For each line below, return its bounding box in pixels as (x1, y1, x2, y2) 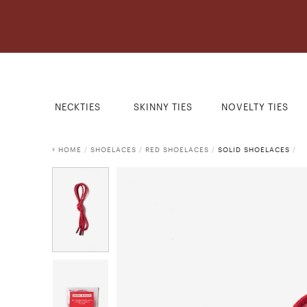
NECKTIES (55, 101, 101, 112)
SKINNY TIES (133, 101, 193, 112)
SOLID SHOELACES (217, 145, 290, 153)
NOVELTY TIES (221, 101, 288, 112)
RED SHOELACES (145, 145, 209, 153)
